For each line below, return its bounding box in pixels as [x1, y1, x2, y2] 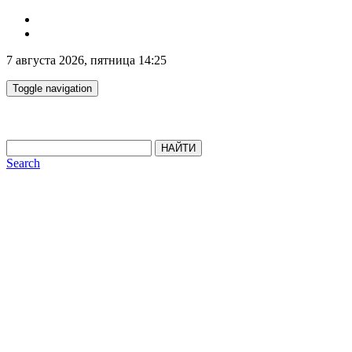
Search [6, 156, 40, 170]
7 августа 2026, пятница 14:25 [6, 53, 167, 67]
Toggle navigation [13, 82, 92, 94]
